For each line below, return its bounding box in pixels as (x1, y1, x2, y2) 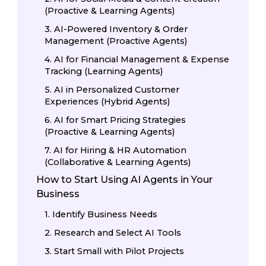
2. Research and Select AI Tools (45, 227, 182, 238)
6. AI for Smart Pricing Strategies (45, 115, 186, 126)
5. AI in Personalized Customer (45, 84, 180, 96)
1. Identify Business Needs (45, 208, 158, 220)
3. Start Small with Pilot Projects (45, 246, 185, 257)
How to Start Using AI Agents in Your (36, 173, 213, 185)
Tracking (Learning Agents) (45, 66, 163, 77)
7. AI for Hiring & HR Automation (45, 145, 187, 156)
